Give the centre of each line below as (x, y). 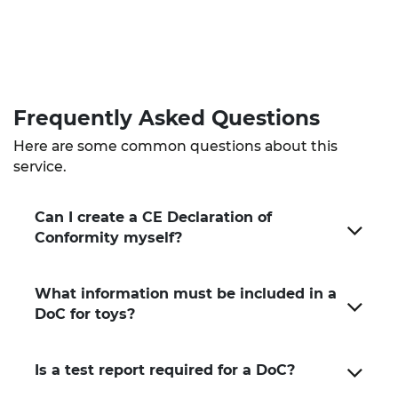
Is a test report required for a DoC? (165, 370)
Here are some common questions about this (175, 146)
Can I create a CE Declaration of (153, 217)
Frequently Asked (112, 118)
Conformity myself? (108, 237)
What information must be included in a (186, 293)
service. (40, 166)
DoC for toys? (85, 314)
